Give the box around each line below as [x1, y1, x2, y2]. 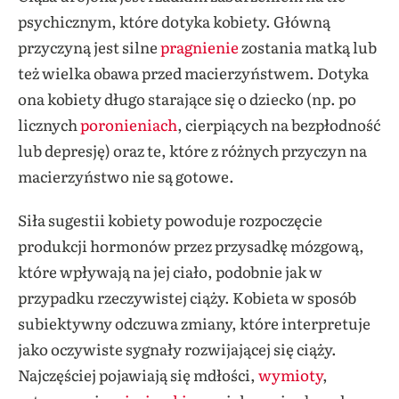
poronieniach [80, 112, 177, 135]
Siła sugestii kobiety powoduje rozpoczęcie [18, 208, 322, 231]
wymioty [258, 362, 322, 386]
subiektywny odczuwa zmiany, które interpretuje [18, 311, 370, 334]
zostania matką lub [239, 35, 377, 58]
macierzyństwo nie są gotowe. [18, 164, 234, 187]
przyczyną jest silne [18, 35, 160, 58]
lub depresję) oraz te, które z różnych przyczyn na [18, 138, 367, 161]
